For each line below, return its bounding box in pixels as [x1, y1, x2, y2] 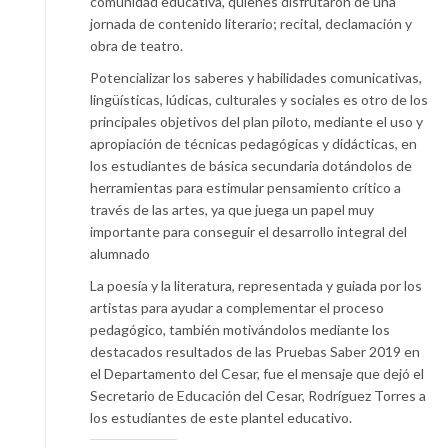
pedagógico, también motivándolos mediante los [90, 321, 390, 339]
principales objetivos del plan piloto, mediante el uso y [90, 113, 423, 131]
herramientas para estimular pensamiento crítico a [90, 179, 401, 197]
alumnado [90, 245, 150, 263]
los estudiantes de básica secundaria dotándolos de [90, 157, 412, 175]
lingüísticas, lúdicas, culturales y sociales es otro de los [90, 91, 428, 109]
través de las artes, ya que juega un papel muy [90, 201, 374, 219]
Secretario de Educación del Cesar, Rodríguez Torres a [90, 387, 426, 405]
